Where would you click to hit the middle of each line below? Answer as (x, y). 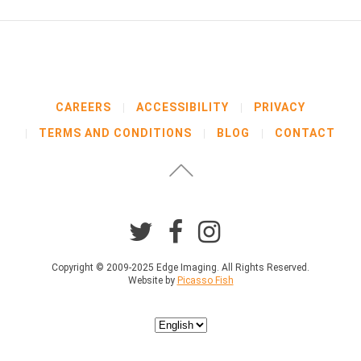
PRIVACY (280, 108)
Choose (175, 324)
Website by (152, 281)
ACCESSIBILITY (183, 108)
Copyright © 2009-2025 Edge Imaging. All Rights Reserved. (180, 268)
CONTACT (305, 133)
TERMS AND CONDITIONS (115, 133)
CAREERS (83, 108)
